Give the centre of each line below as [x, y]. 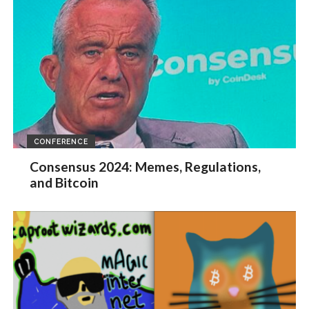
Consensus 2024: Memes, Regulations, [146, 167]
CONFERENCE [61, 141]
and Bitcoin [64, 183]
